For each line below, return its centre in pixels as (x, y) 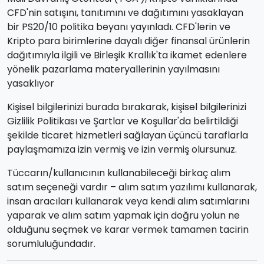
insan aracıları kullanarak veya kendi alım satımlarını (128, 202)
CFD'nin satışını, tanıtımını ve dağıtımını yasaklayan (125, 13)
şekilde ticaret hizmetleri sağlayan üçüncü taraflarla (128, 136)
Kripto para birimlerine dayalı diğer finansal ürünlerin (128, 41)
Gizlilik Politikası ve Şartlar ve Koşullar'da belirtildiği (123, 121)
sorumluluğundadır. (51, 244)
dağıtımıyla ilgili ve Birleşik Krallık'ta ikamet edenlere (127, 55)
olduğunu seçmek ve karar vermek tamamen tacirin (128, 230)
